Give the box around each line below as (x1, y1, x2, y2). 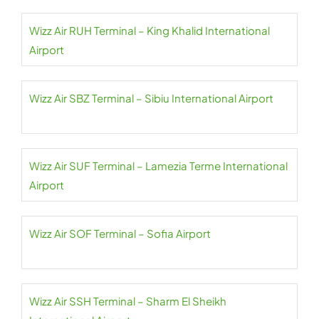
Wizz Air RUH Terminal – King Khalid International (29, 23, 270, 38)
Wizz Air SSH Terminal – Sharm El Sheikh (29, 294, 226, 308)
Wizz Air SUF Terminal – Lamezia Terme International (29, 159, 288, 173)
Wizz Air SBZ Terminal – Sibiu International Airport (29, 91, 273, 105)
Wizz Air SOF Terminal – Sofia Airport (29, 226, 211, 241)
